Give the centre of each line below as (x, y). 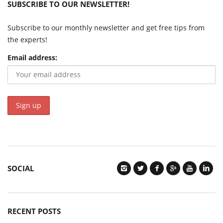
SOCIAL (21, 168)
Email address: (32, 57)
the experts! (27, 39)
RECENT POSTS (34, 211)
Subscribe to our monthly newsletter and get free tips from (106, 27)
